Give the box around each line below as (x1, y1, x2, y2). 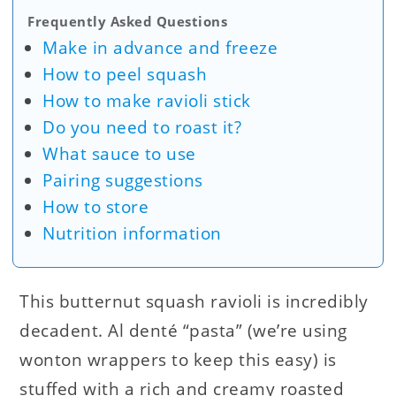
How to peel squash (42, 63, 208, 87)
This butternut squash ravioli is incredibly (19, 290, 369, 314)
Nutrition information (42, 222, 222, 246)
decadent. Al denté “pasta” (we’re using (19, 319, 347, 343)
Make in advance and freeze (42, 36, 278, 60)
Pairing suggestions (42, 169, 203, 193)
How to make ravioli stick (42, 89, 251, 113)
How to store (42, 195, 149, 219)
